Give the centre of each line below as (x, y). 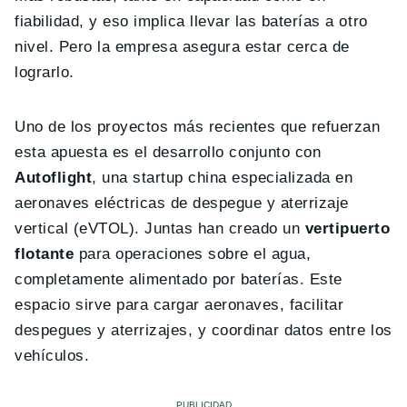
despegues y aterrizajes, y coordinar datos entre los (203, 331)
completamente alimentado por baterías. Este (179, 280)
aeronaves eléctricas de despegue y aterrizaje (182, 203)
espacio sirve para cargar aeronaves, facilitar (179, 305)
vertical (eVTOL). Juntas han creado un (160, 229)
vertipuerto (347, 229)
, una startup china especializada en (223, 178)
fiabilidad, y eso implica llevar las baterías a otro (191, 22)
